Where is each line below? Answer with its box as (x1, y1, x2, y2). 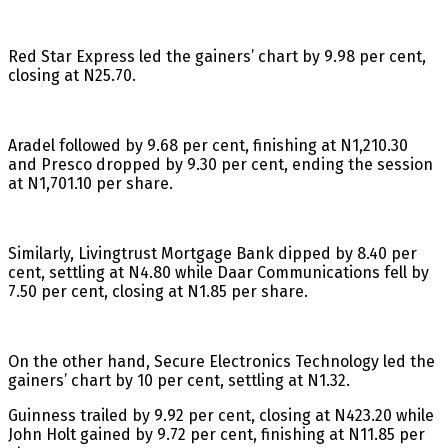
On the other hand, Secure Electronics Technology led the (8, 351, 435, 371)
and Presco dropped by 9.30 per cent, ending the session (8, 154, 433, 174)
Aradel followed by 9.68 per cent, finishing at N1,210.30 (8, 135, 408, 155)
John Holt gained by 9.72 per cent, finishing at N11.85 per (8, 424, 425, 444)
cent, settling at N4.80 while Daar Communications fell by (8, 262, 429, 282)
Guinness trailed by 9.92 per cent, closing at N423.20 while (8, 405, 434, 425)
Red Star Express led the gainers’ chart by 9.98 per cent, (8, 46, 426, 66)
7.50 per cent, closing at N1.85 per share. (8, 281, 308, 301)
